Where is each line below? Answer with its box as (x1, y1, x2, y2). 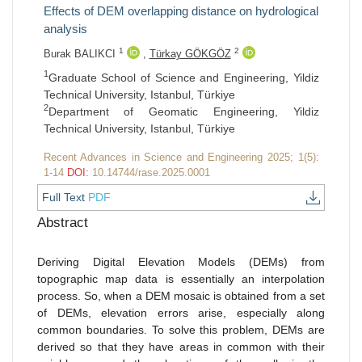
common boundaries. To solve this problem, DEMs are (37, 322, 325, 336)
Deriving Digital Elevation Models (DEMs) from (37, 255, 325, 268)
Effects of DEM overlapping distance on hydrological (43, 3, 318, 18)
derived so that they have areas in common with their (37, 339, 325, 353)
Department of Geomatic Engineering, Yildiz (48, 104, 319, 118)
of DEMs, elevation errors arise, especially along (37, 305, 325, 319)
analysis (43, 21, 87, 36)
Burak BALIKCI (43, 47, 119, 60)
